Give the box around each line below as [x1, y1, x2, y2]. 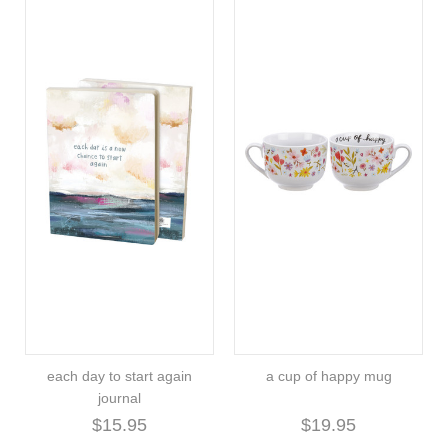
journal [98, 389, 141, 406]
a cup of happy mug [265, 367, 392, 384]
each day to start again [47, 367, 192, 384]
